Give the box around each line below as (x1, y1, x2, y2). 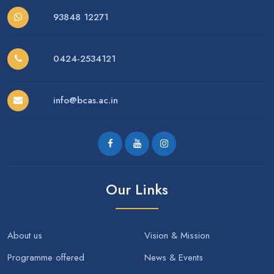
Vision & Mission (144, 228, 210, 242)
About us (7, 228, 42, 242)
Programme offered (7, 250, 84, 264)
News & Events (144, 250, 203, 264)
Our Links (106, 179, 168, 200)
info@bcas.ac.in (53, 94, 118, 108)
